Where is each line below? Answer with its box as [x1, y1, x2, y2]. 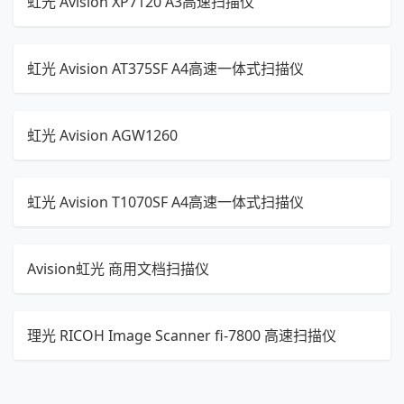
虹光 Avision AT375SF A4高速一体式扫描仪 [27, 59, 304, 78]
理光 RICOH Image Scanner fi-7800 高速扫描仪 [27, 326, 336, 345]
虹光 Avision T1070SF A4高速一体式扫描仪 [27, 192, 304, 212]
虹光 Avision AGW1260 [27, 125, 178, 145]
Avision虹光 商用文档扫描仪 [27, 259, 209, 279]
